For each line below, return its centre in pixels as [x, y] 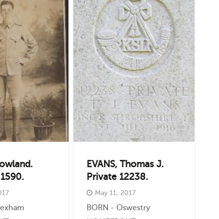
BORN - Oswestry [118, 208]
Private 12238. [117, 176]
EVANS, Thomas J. [125, 164]
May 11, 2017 [115, 192]
